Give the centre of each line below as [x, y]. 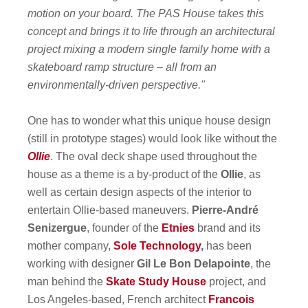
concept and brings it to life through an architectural [152, 31]
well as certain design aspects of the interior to [140, 192]
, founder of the [124, 228]
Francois [232, 299]
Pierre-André [225, 210]
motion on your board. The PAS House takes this [146, 13]
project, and [236, 281]
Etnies [178, 228]
